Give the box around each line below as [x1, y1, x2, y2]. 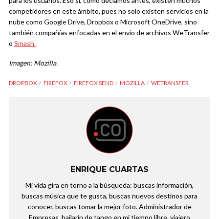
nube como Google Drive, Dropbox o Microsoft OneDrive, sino [9, 17, 197, 26]
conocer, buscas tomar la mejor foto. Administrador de [27, 202, 192, 211]
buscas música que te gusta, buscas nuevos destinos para [22, 191, 197, 200]
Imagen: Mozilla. [9, 58, 59, 67]
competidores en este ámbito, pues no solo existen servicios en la [9, 6, 209, 15]
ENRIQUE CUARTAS [70, 164, 149, 174]
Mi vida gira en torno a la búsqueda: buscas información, [25, 180, 194, 189]
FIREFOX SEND [74, 79, 113, 87]
